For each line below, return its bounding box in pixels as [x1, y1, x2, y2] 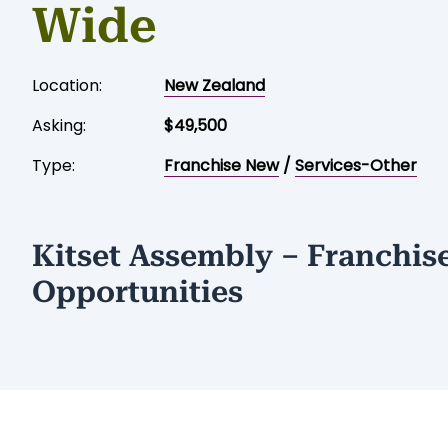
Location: [32, 73, 102, 97]
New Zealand [164, 73, 265, 97]
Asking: [32, 113, 86, 137]
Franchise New [164, 153, 279, 177]
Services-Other [295, 153, 417, 177]
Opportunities [32, 273, 243, 309]
